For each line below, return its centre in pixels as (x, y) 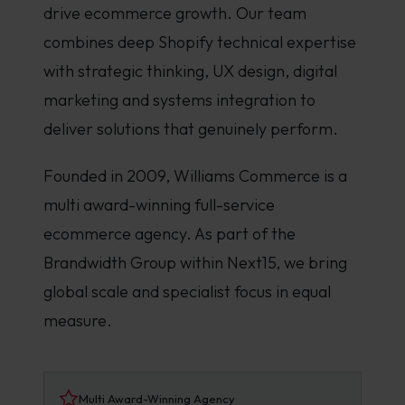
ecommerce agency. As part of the (170, 234)
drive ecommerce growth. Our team (175, 13)
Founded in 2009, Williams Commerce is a (195, 176)
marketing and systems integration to (179, 100)
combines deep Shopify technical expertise (200, 42)
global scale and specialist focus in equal (187, 292)
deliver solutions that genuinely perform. (191, 129)
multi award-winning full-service (159, 205)
